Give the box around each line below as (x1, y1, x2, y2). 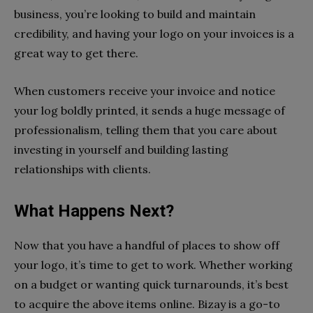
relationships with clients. (14, 161, 151, 176)
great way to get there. (14, 45, 138, 60)
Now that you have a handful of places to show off (14, 238, 279, 252)
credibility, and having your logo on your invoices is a (14, 26, 294, 41)
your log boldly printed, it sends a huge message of (14, 103, 285, 117)
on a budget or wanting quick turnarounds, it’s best (14, 277, 289, 291)
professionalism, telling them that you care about (14, 122, 277, 137)
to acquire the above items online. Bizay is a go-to (14, 296, 280, 311)
